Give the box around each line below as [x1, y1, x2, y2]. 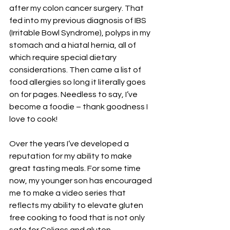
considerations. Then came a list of [9, 66, 143, 74]
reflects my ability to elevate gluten [9, 201, 145, 209]
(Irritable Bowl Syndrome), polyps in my [9, 29, 152, 37]
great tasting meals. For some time [9, 164, 142, 172]
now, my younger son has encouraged [9, 177, 154, 185]
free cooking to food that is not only [9, 214, 146, 222]
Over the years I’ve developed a [9, 140, 130, 148]
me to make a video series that [9, 189, 127, 197]
